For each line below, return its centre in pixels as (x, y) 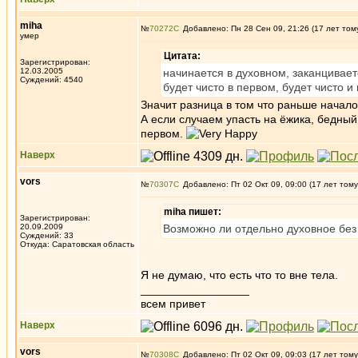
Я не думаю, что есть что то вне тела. (239, 275)
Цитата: (182, 56)
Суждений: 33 (47, 235)
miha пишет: (193, 212)
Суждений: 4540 (52, 80)
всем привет (173, 304)
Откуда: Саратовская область (77, 244)
